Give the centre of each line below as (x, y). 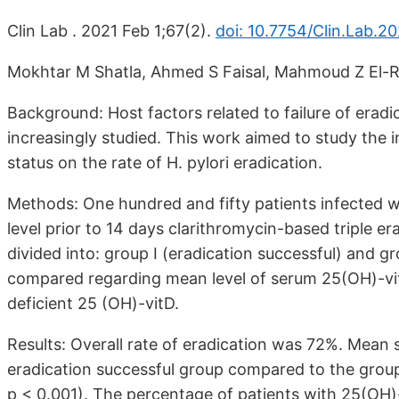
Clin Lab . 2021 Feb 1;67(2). (111, 31)
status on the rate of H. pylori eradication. (165, 163)
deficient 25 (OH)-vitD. (93, 304)
